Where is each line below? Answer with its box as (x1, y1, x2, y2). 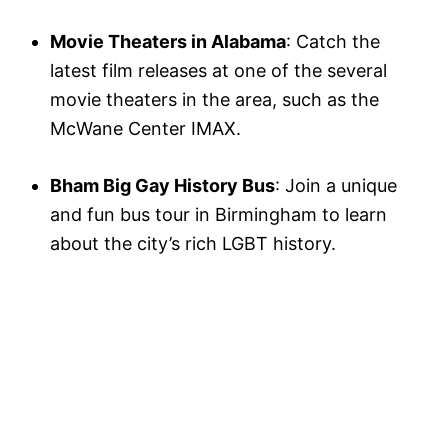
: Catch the (286, 31, 380, 52)
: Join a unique (275, 175, 397, 196)
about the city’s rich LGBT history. (50, 233, 336, 254)
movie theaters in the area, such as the (50, 89, 379, 110)
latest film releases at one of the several (50, 60, 387, 81)
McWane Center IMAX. (50, 118, 241, 139)
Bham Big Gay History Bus (50, 175, 275, 196)
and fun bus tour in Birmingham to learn (50, 204, 387, 225)
